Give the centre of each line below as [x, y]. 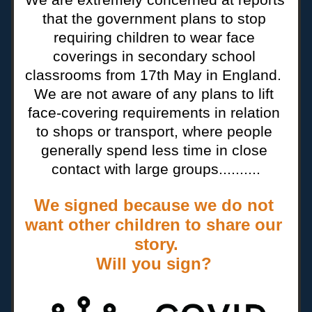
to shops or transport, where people [154, 131]
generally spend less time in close [154, 150]
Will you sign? [156, 264]
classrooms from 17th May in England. [155, 75]
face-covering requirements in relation [154, 112]
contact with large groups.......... [156, 169]
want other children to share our [154, 225]
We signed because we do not [154, 205]
